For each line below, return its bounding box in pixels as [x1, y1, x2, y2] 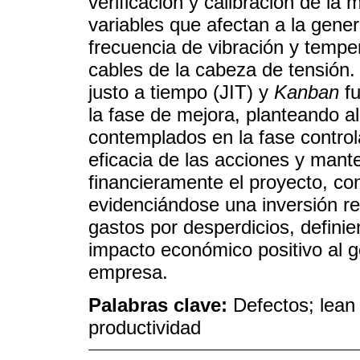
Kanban [274, 81, 339, 104]
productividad [88, 316, 201, 338]
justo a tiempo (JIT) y [88, 81, 274, 104]
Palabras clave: [88, 293, 233, 316]
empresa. [88, 261, 168, 284]
